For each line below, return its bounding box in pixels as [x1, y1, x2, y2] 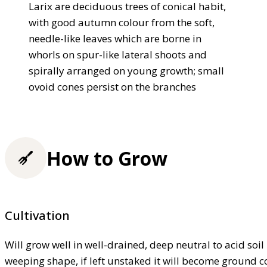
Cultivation [5, 207, 70, 223]
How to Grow [46, 145, 167, 171]
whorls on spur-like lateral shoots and [29, 48, 207, 62]
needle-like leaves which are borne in [29, 32, 201, 46]
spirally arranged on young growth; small [29, 64, 224, 78]
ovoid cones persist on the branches [29, 80, 196, 94]
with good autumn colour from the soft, [29, 15, 215, 30]
